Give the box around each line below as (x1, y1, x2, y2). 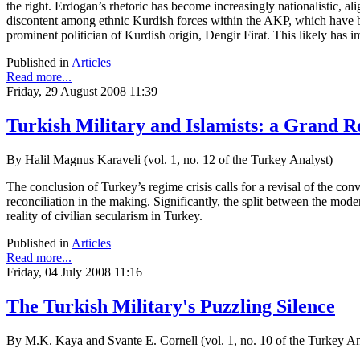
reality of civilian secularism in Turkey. (6, 209, 202, 223)
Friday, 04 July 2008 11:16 (6, 265, 142, 280)
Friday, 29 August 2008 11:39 (6, 84, 157, 99)
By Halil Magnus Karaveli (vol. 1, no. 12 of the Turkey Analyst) (6, 153, 333, 167)
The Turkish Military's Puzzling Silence (6, 296, 335, 317)
